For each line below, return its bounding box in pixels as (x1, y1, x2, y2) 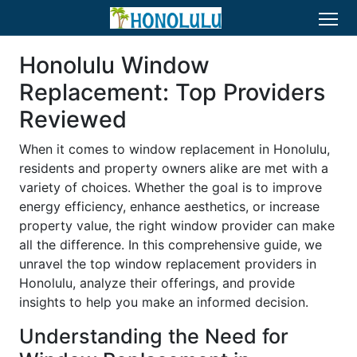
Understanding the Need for (19, 324, 288, 348)
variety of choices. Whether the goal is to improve (19, 179, 322, 195)
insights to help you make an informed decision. (19, 294, 308, 310)
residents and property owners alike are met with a (19, 160, 328, 176)
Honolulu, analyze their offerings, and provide (19, 275, 295, 291)
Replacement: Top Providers (19, 78, 325, 106)
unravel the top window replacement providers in (19, 256, 316, 272)
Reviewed (19, 105, 127, 133)
